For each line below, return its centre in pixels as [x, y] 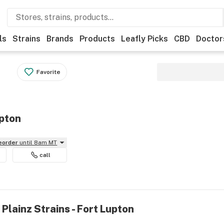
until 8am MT [38, 142]
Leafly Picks [144, 39]
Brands [60, 39]
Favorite [49, 72]
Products [97, 39]
